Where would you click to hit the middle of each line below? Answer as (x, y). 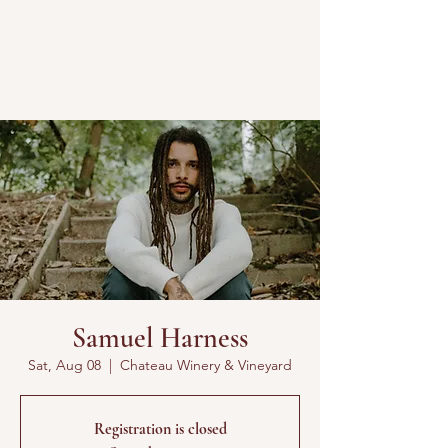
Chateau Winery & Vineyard (206, 365)
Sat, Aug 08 (64, 365)
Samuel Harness (160, 338)
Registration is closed (160, 429)
